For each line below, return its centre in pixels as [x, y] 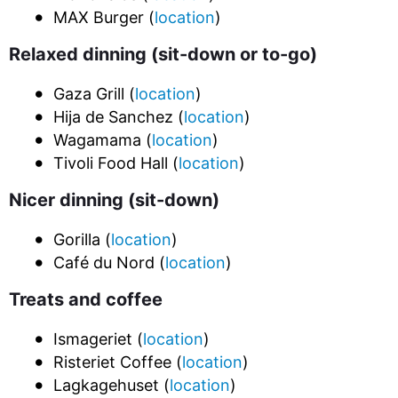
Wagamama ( [103, 140]
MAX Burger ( [104, 17]
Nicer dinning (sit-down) [114, 200]
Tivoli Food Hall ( [116, 163]
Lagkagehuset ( [112, 385]
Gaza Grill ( [95, 94]
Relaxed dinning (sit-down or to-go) [163, 54]
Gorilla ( [83, 239]
